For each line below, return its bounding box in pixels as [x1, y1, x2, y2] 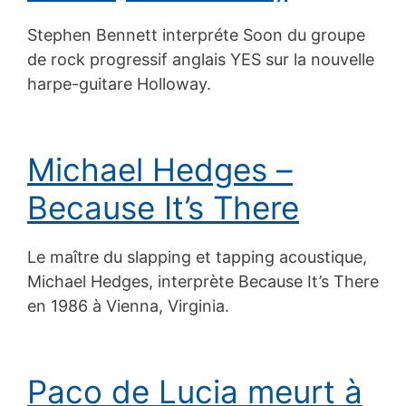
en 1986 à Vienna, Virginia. [27, 295, 229, 315]
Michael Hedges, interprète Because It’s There [27, 271, 379, 291]
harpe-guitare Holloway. [27, 73, 211, 93]
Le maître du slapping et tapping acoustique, [27, 246, 367, 266]
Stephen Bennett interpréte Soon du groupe [27, 24, 365, 44]
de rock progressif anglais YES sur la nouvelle [27, 49, 374, 69]
